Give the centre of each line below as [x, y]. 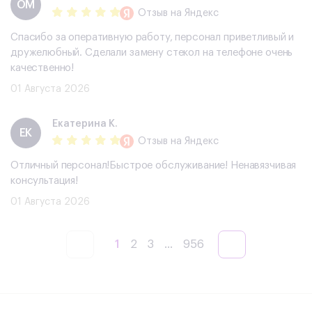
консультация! [45, 181]
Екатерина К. [85, 124]
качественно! [42, 68]
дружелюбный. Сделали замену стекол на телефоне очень [152, 53]
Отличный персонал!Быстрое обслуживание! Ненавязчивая [154, 166]
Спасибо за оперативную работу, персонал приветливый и [153, 38]
